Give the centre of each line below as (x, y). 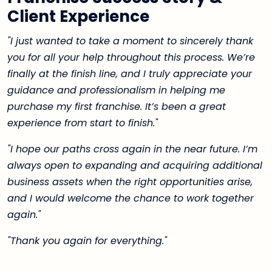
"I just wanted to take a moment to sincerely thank (130, 41)
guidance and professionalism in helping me (116, 90)
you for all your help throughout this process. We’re (131, 58)
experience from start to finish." (83, 123)
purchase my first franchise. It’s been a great (117, 107)
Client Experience (78, 16)
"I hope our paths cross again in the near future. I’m (132, 149)
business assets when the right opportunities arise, (130, 182)
